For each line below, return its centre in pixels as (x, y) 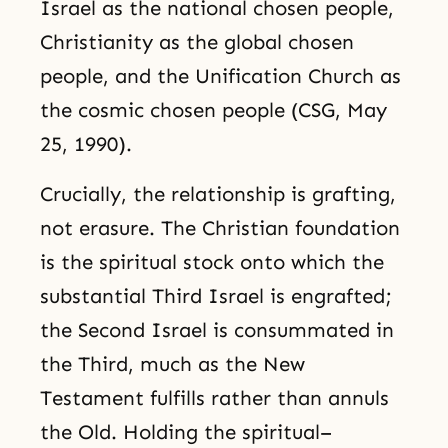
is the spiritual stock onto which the (212, 262)
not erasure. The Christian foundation (220, 228)
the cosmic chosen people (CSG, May (213, 109)
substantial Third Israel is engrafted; (216, 296)
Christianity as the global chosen (197, 41)
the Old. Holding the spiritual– (186, 432)
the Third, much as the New (172, 364)
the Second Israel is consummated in (217, 330)
